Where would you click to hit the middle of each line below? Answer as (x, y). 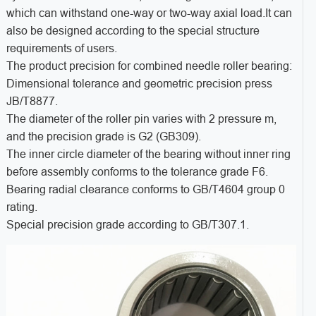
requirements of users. (61, 49)
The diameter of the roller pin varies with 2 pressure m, (141, 119)
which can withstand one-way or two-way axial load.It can (149, 13)
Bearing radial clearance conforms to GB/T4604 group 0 (145, 190)
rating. (22, 207)
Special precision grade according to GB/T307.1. (127, 225)
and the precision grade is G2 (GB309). (103, 137)
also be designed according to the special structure (133, 31)
